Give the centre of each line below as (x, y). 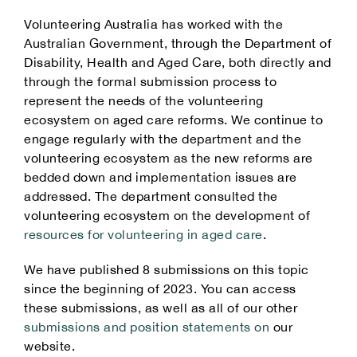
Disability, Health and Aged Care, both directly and (178, 62)
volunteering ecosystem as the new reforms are (169, 157)
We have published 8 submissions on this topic (167, 269)
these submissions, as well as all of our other (161, 307)
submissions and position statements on (147, 326)
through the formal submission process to (150, 81)
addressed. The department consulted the (151, 196)
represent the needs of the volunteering (144, 100)
